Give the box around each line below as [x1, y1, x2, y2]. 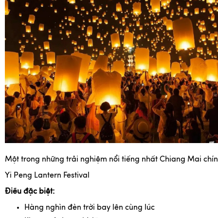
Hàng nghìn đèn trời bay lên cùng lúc [24, 204, 155, 212]
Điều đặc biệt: [5, 188, 54, 196]
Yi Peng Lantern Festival [5, 172, 90, 180]
